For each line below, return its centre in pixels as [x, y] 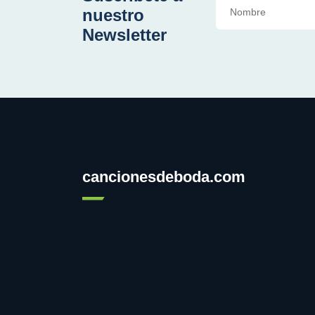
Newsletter [124, 34]
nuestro [113, 15]
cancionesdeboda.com [164, 176]
